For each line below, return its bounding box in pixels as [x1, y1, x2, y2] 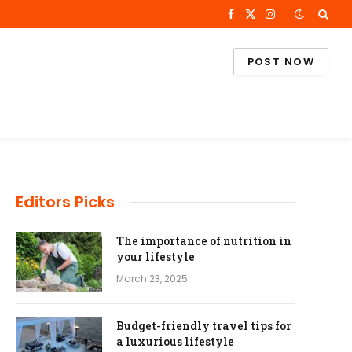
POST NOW [247, 54, 314, 69]
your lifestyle [116, 249, 195, 264]
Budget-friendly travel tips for [116, 318, 291, 333]
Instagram [269, 13, 326, 29]
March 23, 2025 [116, 272, 188, 285]
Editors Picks [16, 191, 115, 213]
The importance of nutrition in [116, 233, 291, 248]
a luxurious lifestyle [116, 334, 234, 349]
